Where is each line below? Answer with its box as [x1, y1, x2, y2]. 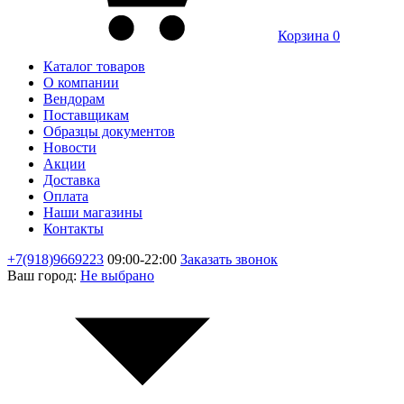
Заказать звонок [180, 252, 278, 267]
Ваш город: [7, 268, 80, 283]
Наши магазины [43, 205, 142, 220]
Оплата [43, 188, 88, 204]
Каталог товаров [43, 59, 145, 74]
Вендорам [43, 91, 105, 106]
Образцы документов [43, 124, 175, 139]
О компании [43, 75, 119, 90]
